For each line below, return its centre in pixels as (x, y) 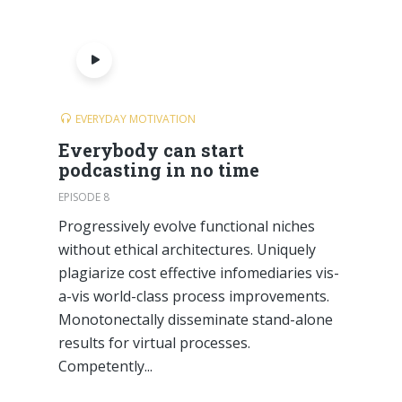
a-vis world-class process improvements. (193, 296)
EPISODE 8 (83, 197)
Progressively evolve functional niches (186, 226)
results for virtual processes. (154, 343)
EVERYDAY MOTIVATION (135, 118)
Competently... (105, 366)
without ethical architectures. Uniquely (187, 249)
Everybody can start (151, 150)
